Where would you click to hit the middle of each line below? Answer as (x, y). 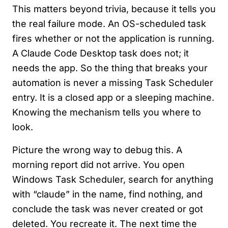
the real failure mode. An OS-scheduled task (109, 24)
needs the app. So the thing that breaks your (110, 68)
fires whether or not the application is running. (113, 39)
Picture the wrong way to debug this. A (97, 150)
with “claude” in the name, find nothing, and (107, 194)
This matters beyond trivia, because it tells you (114, 9)
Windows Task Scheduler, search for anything (113, 180)
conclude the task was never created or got (108, 209)
